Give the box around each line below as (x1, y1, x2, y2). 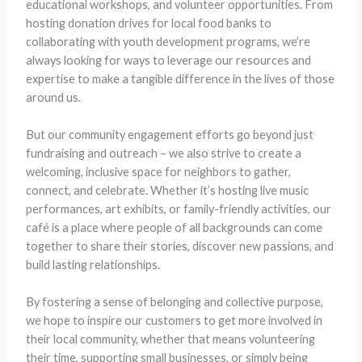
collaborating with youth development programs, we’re (25, 34, 310, 48)
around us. (25, 90, 81, 104)
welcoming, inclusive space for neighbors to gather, (25, 164, 291, 179)
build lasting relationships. (25, 257, 160, 271)
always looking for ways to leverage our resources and (25, 53, 311, 67)
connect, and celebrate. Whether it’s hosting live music (25, 183, 309, 197)
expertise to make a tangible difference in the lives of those (25, 71, 335, 86)
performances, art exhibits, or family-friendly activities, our (25, 201, 331, 216)
